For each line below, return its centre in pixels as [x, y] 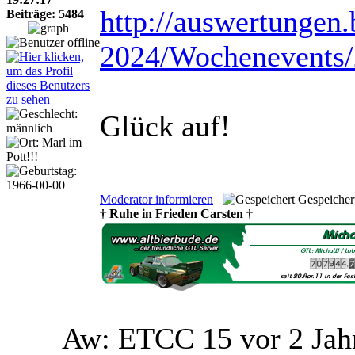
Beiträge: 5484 [45, 13]
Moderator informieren [157, 199]
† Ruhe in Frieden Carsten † [176, 213]
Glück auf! [165, 126]
